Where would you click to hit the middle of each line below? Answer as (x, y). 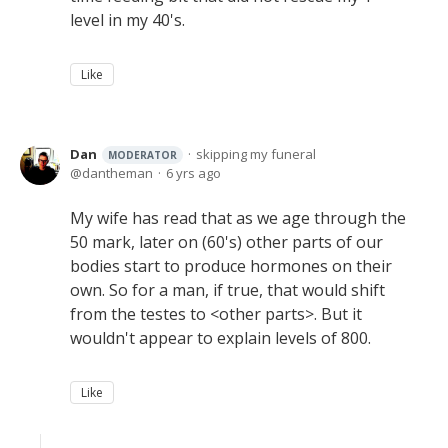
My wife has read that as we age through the (238, 218)
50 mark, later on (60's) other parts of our (226, 242)
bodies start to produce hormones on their (231, 266)
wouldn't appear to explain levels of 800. (222, 338)
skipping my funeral (256, 154)
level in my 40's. (127, 20)
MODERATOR (142, 155)
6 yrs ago (193, 173)
